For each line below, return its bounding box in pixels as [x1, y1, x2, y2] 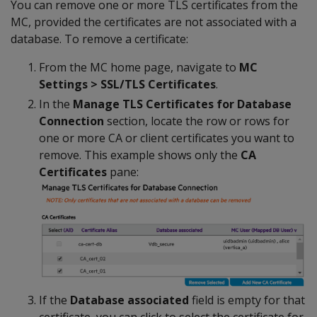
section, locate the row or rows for [104, 113, 289, 129]
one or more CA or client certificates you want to [39, 129, 294, 146]
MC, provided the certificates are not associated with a [11, 13, 296, 30]
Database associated [70, 292, 189, 308]
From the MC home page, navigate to [39, 59, 239, 75]
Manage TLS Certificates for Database [73, 96, 292, 112]
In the [39, 96, 73, 112]
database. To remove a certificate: [11, 30, 188, 47]
